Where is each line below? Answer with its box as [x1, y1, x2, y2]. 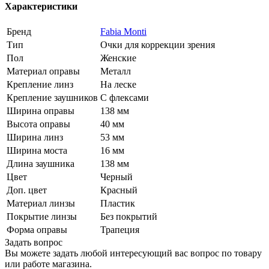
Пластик [100, 198, 135, 209]
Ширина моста [7, 145, 67, 156]
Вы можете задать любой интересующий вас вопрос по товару [5, 248, 262, 259]
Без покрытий [100, 211, 157, 222]
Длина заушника [7, 159, 74, 169]
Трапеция [100, 225, 139, 235]
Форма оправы [7, 225, 67, 235]
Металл [100, 66, 131, 77]
